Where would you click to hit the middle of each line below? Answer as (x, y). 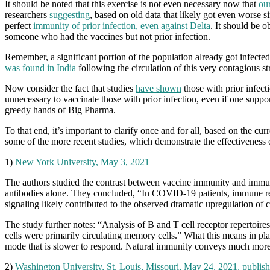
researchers (27, 14)
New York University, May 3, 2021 (82, 162)
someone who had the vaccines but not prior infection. (108, 36)
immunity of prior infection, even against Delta (122, 25)
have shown (159, 88)
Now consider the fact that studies (70, 88)
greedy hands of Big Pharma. (60, 110)
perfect (19, 25)
